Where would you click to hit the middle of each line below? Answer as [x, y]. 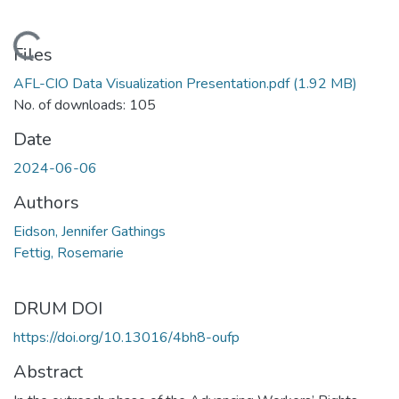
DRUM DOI [58, 308]
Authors [46, 202]
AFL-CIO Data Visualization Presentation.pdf [151, 83]
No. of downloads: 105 [85, 105]
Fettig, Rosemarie [69, 252]
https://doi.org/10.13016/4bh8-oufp [126, 337]
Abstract [48, 371]
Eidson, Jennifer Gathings [90, 231]
